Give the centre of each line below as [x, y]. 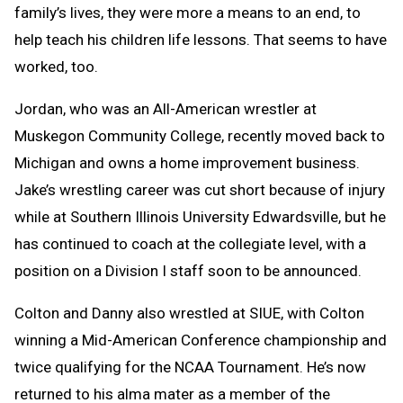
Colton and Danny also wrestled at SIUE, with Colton [189, 313]
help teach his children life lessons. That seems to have [201, 39]
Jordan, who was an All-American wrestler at [166, 108]
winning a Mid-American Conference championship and [201, 340]
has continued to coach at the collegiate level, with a [190, 243]
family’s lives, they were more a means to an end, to [188, 12]
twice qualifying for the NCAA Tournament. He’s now [190, 367]
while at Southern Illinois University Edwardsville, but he [200, 216]
